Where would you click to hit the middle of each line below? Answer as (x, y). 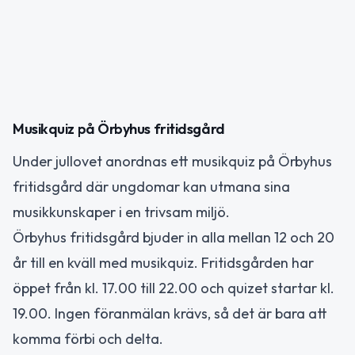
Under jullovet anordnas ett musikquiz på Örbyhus (172, 161)
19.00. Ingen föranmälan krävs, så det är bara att (170, 313)
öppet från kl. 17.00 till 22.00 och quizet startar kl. (174, 288)
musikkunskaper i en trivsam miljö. (121, 212)
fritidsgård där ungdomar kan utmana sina (151, 187)
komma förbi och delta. (88, 339)
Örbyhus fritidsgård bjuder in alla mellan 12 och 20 (174, 237)
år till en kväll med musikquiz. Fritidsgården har (163, 263)
